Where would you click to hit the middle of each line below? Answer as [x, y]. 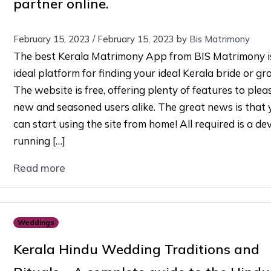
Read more [39, 168]
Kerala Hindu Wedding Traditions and [136, 250]
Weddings [36, 223]
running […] [39, 141]
